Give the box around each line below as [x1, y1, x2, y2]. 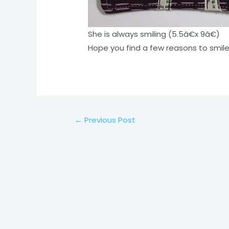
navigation [61, 126, 102, 137]
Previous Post [82, 114, 136, 126]
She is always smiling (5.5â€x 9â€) [88, 29, 220, 40]
